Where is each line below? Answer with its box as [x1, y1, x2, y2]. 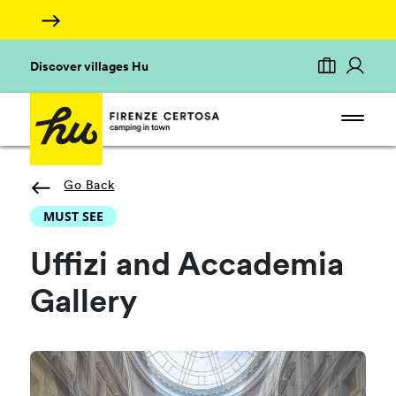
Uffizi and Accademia [30, 251, 345, 283]
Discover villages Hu [30, 61, 149, 74]
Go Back [64, 179, 115, 193]
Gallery [30, 288, 138, 320]
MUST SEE [43, 208, 104, 225]
